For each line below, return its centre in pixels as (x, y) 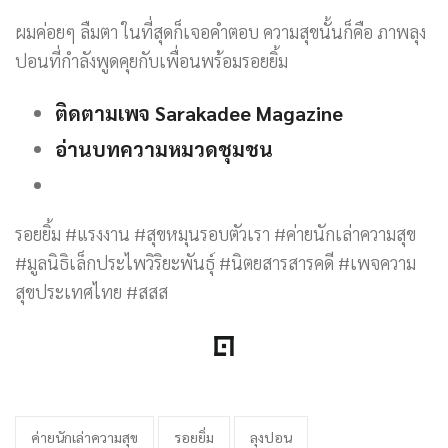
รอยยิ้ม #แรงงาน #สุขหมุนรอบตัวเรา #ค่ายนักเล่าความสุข (215, 233)
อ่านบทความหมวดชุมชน (164, 149)
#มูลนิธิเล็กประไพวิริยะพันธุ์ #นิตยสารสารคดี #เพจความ (215, 262)
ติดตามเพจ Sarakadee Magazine (199, 113)
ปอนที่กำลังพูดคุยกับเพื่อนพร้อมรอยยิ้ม (151, 60)
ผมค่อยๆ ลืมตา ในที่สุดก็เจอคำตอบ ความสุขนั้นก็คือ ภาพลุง (220, 31)
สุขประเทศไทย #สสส (91, 291)
